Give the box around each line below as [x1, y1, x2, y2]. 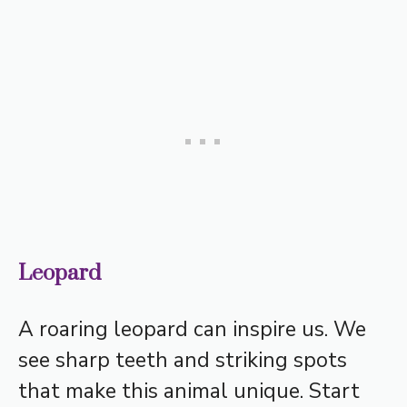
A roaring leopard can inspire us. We [18, 314, 366, 343]
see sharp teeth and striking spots [18, 345, 347, 374]
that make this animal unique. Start [18, 376, 360, 405]
